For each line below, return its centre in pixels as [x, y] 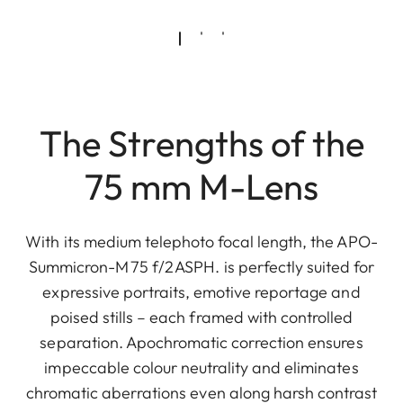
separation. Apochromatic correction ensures [201, 342]
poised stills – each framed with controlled [201, 317]
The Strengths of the [201, 143]
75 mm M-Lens [201, 186]
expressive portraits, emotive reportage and [201, 291]
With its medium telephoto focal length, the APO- [201, 241]
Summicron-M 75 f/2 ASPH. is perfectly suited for [201, 266]
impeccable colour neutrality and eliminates [201, 367]
